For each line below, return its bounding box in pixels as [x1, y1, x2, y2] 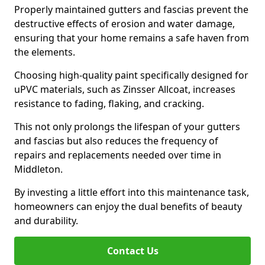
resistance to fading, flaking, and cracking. [14, 97, 204, 110]
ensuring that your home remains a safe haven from [14, 31, 249, 44]
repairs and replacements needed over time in [14, 148, 221, 161]
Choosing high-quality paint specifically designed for [14, 69, 248, 82]
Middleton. [14, 163, 63, 176]
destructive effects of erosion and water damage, [14, 17, 235, 30]
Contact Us [106, 244, 159, 257]
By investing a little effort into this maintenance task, [14, 186, 249, 199]
